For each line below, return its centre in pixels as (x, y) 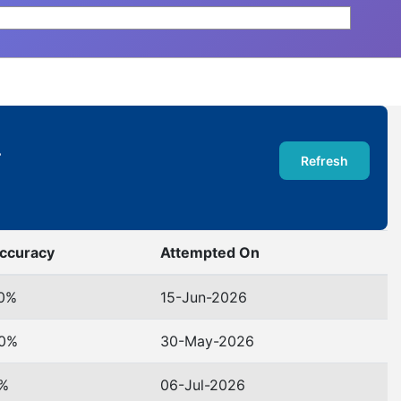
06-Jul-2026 (203, 385)
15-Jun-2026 (204, 298)
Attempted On (210, 253)
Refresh (324, 161)
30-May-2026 (207, 341)
